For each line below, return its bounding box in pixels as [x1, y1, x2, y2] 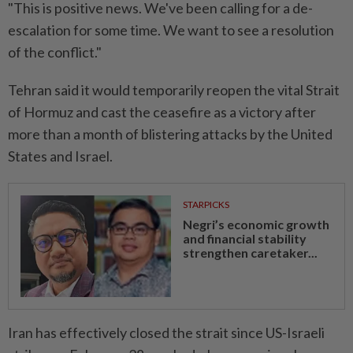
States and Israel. [8, 147, 113, 165]
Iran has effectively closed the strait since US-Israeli [8, 324, 325, 342]
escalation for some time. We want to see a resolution [8, 21, 334, 39]
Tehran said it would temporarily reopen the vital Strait [8, 81, 340, 99]
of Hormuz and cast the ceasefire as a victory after [8, 103, 316, 121]
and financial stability [182, 231, 307, 247]
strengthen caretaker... [182, 245, 318, 261]
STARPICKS [182, 199, 229, 211]
